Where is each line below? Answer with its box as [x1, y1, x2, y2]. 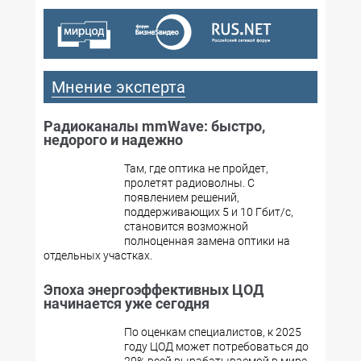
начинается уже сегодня [44, 295, 210, 312]
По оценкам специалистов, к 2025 [124, 326, 301, 338]
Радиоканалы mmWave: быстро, [44, 118, 265, 135]
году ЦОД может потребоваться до [124, 340, 309, 353]
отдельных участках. [44, 249, 152, 262]
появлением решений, [124, 191, 239, 204]
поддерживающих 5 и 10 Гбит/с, [124, 205, 293, 218]
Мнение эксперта [52, 77, 185, 97]
